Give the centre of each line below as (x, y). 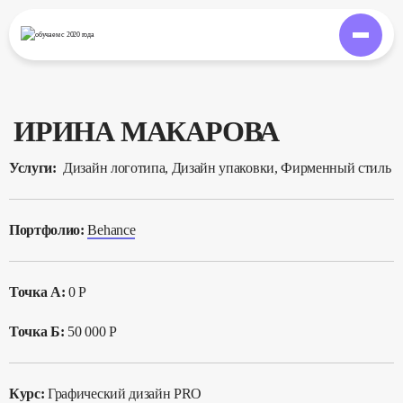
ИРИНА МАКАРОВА (147, 131)
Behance (112, 230)
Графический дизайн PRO (125, 394)
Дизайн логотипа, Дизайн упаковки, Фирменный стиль (225, 168)
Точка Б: (37, 331)
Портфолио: (49, 230)
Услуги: (35, 168)
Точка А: (37, 292)
